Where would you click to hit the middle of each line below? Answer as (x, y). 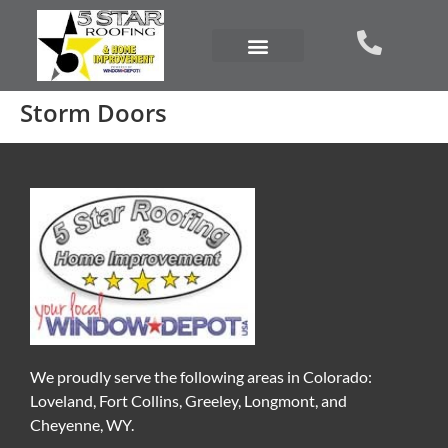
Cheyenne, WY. (82, 425)
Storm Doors (93, 113)
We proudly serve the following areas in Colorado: (201, 377)
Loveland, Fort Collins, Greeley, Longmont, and (188, 401)
